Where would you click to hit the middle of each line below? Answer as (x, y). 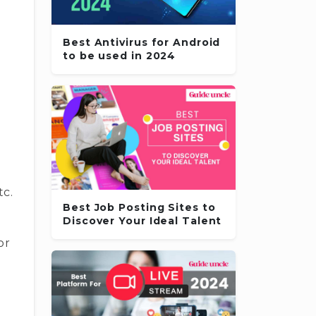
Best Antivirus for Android (142, 42)
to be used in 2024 (120, 55)
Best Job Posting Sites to (139, 207)
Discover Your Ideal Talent (142, 220)
